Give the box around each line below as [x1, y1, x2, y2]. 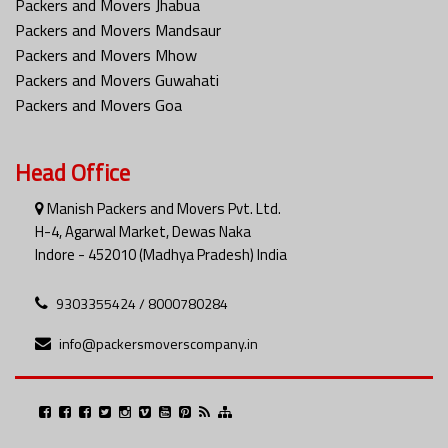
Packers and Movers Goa [15, 93, 182, 118]
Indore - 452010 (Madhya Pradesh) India [35, 243, 287, 267]
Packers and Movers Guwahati [15, 68, 219, 93]
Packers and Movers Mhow [15, 43, 197, 68]
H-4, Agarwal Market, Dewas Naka [35, 220, 251, 244]
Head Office [15, 155, 130, 191]
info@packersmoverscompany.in [59, 333, 258, 355]
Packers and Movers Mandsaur [15, 18, 221, 43]
